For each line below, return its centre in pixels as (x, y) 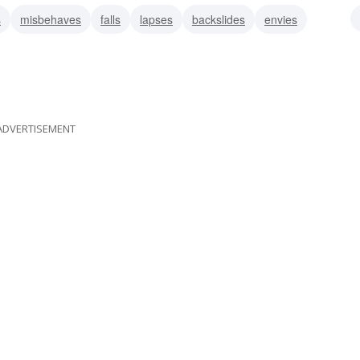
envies (281, 19)
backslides (219, 19)
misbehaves (51, 19)
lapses (156, 19)
